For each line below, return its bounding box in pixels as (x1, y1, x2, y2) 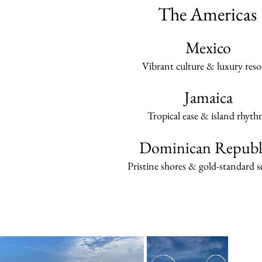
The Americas (157, 2, 257, 26)
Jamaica (184, 87, 233, 108)
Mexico (185, 37, 231, 58)
